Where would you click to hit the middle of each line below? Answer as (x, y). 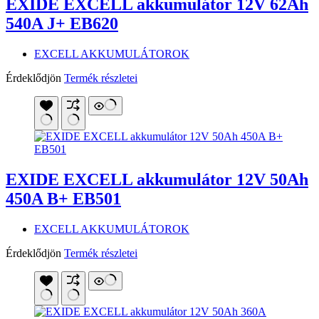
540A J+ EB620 (62, 24)
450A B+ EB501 (63, 198)
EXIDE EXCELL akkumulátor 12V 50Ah (157, 179)
